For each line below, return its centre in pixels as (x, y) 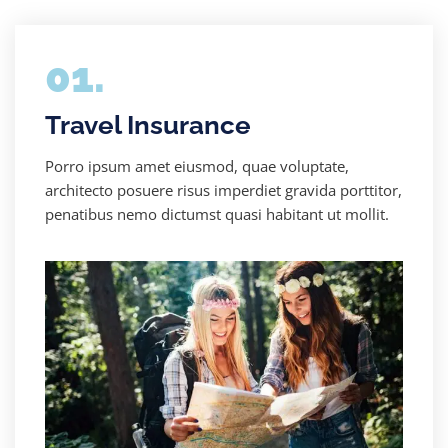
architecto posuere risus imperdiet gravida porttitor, (223, 190)
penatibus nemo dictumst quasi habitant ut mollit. (217, 214)
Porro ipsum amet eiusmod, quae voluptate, (197, 166)
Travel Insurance (148, 125)
